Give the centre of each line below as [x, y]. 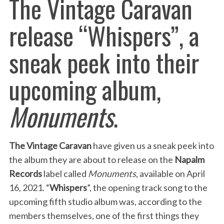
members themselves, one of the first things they [104, 216]
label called [65, 174]
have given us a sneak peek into [152, 146]
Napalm [189, 160]
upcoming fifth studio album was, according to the [105, 202]
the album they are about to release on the [91, 160]
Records [25, 174]
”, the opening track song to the [147, 188]
